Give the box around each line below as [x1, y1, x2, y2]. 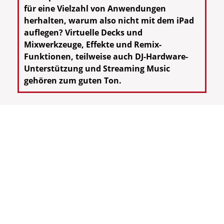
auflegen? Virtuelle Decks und [24, 27, 142, 38]
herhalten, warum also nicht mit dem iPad [24, 15, 194, 26]
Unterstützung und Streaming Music [24, 63, 170, 74]
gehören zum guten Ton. [24, 75, 121, 86]
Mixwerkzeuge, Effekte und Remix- [24, 39, 161, 50]
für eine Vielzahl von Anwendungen [24, 3, 166, 14]
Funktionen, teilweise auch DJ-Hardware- [24, 51, 188, 62]
